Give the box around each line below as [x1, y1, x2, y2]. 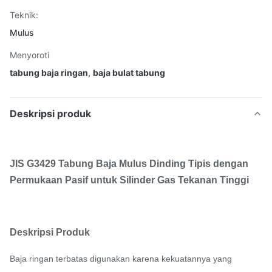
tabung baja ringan [10, 67, 88, 78]
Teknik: [10, 10, 38, 20]
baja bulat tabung [93, 67, 165, 78]
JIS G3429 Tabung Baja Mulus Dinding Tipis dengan [10, 158, 248, 169]
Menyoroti [10, 50, 49, 60]
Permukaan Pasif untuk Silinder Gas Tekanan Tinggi [10, 175, 249, 185]
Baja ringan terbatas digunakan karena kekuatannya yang [10, 254, 232, 263]
